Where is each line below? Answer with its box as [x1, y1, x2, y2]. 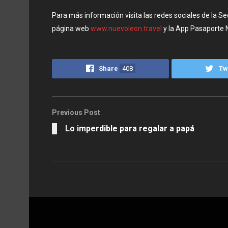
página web [52, 24, 91, 33]
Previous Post [52, 108, 100, 117]
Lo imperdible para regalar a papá [65, 124, 194, 134]
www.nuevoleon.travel [91, 24, 162, 33]
